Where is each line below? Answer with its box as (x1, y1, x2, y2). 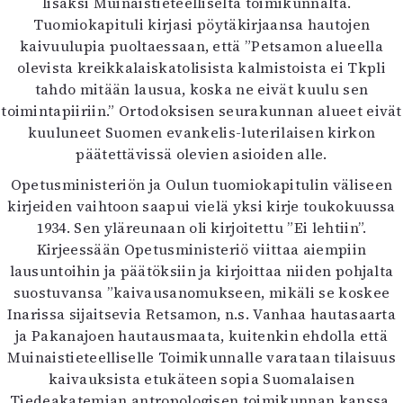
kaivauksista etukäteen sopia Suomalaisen (49, 369, 354, 389)
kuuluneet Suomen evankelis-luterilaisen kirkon (27, 122, 376, 142)
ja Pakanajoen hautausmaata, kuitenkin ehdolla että (14, 326, 388, 345)
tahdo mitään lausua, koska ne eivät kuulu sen (34, 79, 369, 99)
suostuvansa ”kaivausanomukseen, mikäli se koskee (13, 282, 390, 302)
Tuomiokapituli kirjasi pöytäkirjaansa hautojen (32, 14, 371, 34)
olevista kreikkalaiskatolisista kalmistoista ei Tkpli (17, 58, 386, 77)
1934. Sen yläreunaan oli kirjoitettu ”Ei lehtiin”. (36, 218, 367, 237)
